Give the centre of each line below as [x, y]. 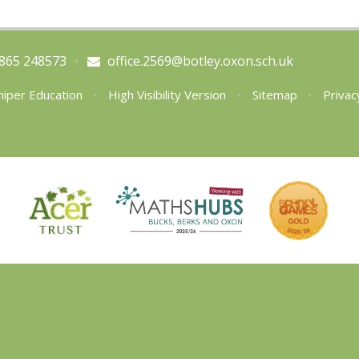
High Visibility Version [167, 95]
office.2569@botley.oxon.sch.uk [200, 61]
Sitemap [274, 95]
